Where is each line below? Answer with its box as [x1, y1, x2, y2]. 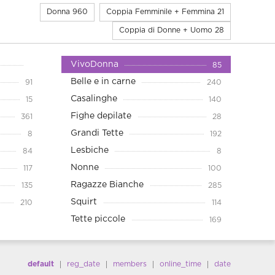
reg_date [67, 260, 100, 268]
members [113, 260, 147, 268]
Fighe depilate [71, 112, 131, 120]
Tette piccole [71, 215, 125, 223]
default [28, 260, 54, 268]
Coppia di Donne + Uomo [119, 27, 215, 34]
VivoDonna [71, 61, 118, 68]
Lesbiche [71, 147, 109, 154]
